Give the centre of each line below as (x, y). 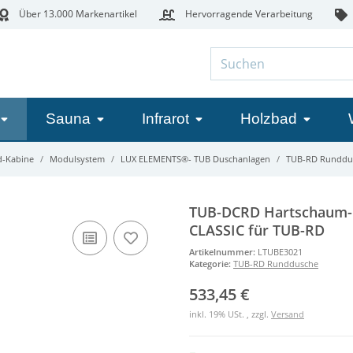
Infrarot (165, 119)
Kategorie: (211, 263)
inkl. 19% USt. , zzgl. (230, 314)
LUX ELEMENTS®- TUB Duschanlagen (195, 159)
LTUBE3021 (280, 251)
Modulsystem (77, 159)
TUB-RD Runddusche (276, 263)
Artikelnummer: (223, 251)
